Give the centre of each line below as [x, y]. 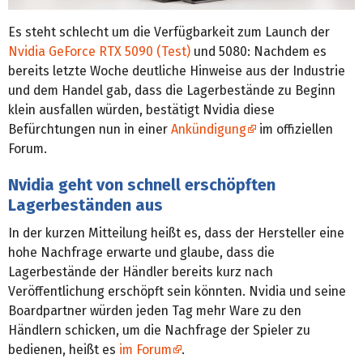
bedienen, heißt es [64, 349]
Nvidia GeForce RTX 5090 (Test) [99, 51]
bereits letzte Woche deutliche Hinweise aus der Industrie [177, 70]
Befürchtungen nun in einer [90, 129]
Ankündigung [209, 129]
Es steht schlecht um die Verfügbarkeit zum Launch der [169, 32]
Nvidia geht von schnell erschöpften [142, 184]
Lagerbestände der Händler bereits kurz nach [141, 271]
